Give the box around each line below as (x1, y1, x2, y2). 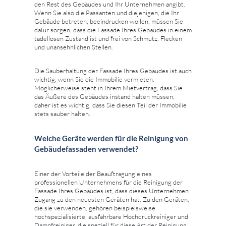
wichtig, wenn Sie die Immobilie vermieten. (34, 75, 154, 83)
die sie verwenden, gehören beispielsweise (34, 203, 155, 212)
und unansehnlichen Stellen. (34, 42, 113, 51)
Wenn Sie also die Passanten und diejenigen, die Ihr (34, 8, 179, 17)
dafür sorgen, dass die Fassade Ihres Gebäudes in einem (34, 25, 192, 34)
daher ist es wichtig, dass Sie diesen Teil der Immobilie (34, 100, 187, 109)
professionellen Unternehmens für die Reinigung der (34, 178, 183, 186)
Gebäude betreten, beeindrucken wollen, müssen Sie (34, 17, 183, 25)
